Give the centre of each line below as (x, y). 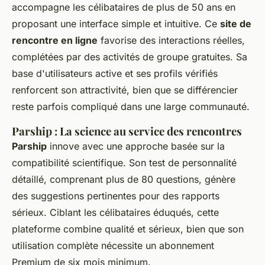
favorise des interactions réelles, (171, 41)
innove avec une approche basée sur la (136, 146)
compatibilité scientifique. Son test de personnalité (124, 163)
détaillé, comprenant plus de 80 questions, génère (124, 180)
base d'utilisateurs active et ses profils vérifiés (115, 74)
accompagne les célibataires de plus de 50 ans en (124, 7)
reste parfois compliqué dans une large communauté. (131, 107)
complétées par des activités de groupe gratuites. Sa (130, 57)
